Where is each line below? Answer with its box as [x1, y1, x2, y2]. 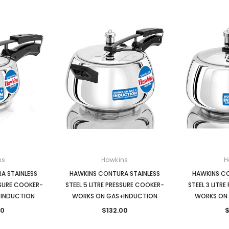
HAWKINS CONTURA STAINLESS [69, 169, 160, 178]
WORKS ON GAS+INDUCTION [72, 191, 157, 200]
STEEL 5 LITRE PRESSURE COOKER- [65, 180, 164, 189]
